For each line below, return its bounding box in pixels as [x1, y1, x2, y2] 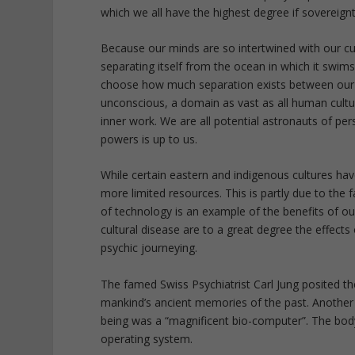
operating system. [101, 330, 193, 346]
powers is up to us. [101, 131, 198, 147]
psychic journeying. [101, 240, 198, 256]
